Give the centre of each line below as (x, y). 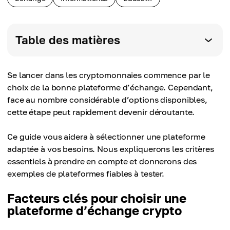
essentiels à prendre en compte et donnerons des (102, 161)
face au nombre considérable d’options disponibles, (108, 100)
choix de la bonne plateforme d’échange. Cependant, (110, 87)
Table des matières (68, 40)
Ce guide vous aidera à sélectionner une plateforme (107, 137)
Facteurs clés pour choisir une (97, 198)
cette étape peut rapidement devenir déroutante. (101, 112)
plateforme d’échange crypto (94, 210)
